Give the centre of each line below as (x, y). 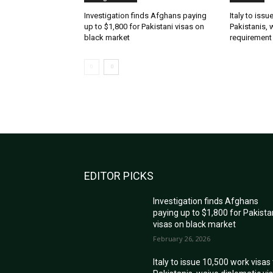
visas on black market (195, 225)
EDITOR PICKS (119, 176)
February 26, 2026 (182, 239)
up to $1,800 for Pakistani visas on (144, 27)
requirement (250, 38)
